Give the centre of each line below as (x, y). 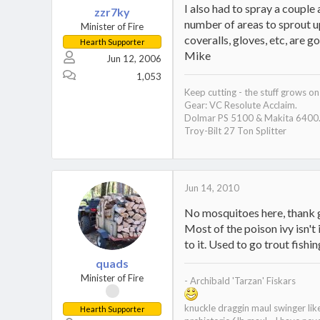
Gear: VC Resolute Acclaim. (241, 105)
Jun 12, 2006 (134, 59)
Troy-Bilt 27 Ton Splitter (235, 131)
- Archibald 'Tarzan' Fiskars (240, 281)
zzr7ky (112, 12)
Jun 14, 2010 (212, 188)
